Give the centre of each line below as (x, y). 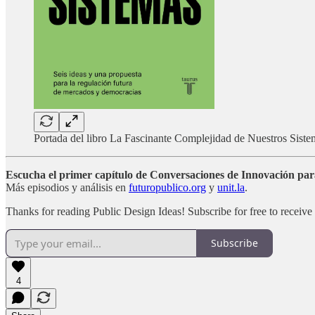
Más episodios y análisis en (67, 187)
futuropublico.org (167, 187)
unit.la (231, 187)
